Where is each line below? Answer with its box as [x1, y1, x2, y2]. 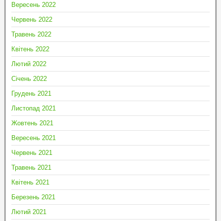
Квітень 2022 [11, 45, 49, 53]
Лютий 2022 [11, 60, 46, 68]
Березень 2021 [11, 193, 55, 201]
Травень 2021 [11, 163, 51, 171]
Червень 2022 [11, 15, 52, 23]
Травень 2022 [11, 30, 51, 38]
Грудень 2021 [11, 89, 51, 97]
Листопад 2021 [11, 104, 56, 112]
